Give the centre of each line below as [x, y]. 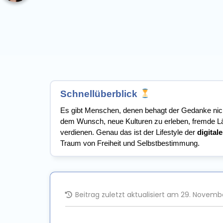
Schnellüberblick [100, 94]
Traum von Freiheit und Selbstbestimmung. [130, 143]
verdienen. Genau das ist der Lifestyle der [129, 132]
